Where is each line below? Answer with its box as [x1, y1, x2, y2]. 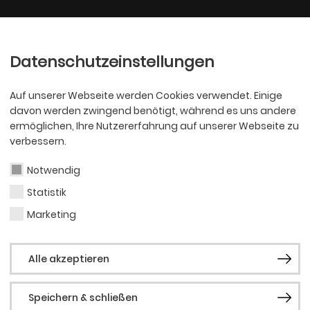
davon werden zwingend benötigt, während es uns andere [10, 104, 296, 118]
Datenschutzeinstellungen [10, 51, 215, 73]
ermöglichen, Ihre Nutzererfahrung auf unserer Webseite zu [10, 119, 299, 133]
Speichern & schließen [28, 291, 138, 304]
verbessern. [10, 134, 66, 148]
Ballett [113, 23, 154, 42]
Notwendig [27, 163, 80, 177]
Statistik [27, 185, 66, 199]
